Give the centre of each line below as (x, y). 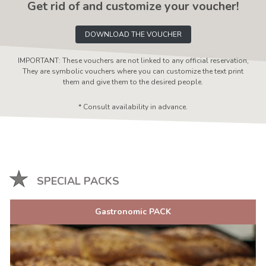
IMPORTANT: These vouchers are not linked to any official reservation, (133, 60)
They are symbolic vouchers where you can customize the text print (133, 71)
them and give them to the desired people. (133, 82)
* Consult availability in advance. (133, 107)
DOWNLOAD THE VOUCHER (133, 34)
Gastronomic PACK (133, 211)
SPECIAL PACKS (78, 181)
